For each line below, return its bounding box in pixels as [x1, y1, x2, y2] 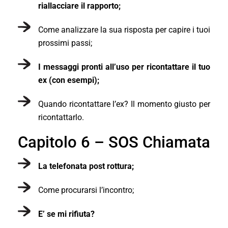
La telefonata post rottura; [38, 161, 134, 171]
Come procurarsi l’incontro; [38, 185, 134, 195]
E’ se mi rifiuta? [38, 209, 95, 219]
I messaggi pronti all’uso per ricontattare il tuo [38, 62, 210, 72]
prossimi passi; [38, 38, 92, 48]
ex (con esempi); [38, 75, 99, 85]
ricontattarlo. [38, 112, 84, 122]
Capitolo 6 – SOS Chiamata [18, 132, 210, 152]
